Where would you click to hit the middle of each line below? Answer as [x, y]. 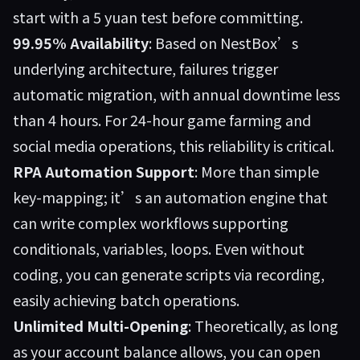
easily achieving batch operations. [126, 300]
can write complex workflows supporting [151, 223]
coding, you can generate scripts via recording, [169, 274]
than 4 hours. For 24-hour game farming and [162, 120]
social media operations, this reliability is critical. [174, 145]
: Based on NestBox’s [223, 43]
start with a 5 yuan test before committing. [158, 17]
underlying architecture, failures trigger [145, 68]
